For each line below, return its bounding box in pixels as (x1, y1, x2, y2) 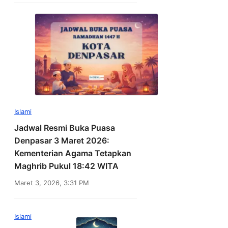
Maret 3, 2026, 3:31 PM (14, 179, 89, 187)
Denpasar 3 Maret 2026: (14, 135, 109, 146)
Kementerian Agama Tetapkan (14, 148, 131, 159)
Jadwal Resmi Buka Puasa (14, 123, 115, 133)
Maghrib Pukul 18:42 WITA (14, 161, 119, 172)
